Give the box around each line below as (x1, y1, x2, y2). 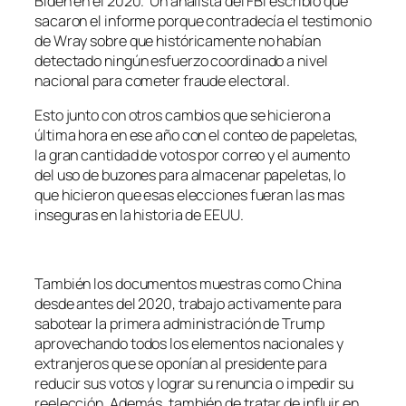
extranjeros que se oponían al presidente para (34, 353, 327, 374)
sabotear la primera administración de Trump (34, 314, 324, 334)
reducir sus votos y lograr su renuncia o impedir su (34, 373, 353, 394)
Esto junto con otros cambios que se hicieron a (34, 104, 332, 125)
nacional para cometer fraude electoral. (34, 70, 291, 91)
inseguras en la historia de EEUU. (34, 204, 244, 225)
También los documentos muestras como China (34, 274, 342, 295)
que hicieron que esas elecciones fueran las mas (34, 184, 345, 205)
